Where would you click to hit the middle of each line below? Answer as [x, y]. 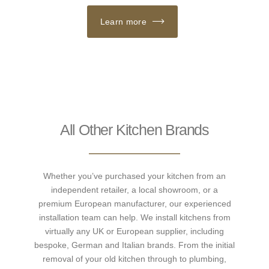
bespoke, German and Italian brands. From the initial [134, 245]
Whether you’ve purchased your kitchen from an [134, 176]
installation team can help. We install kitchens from [134, 217]
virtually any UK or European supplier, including [134, 231]
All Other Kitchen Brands [134, 129]
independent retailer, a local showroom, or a [134, 189]
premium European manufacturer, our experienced [134, 203]
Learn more [123, 21]
